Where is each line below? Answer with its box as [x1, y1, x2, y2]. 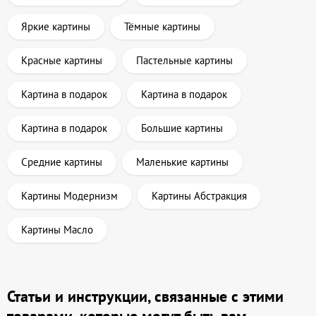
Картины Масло [21, 223, 93, 237]
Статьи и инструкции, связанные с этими [7, 286, 284, 307]
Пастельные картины [136, 54, 233, 68]
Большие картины [141, 121, 223, 135]
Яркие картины [21, 20, 90, 34]
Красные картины [21, 54, 102, 68]
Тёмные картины [124, 20, 200, 34]
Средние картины [21, 155, 102, 169]
